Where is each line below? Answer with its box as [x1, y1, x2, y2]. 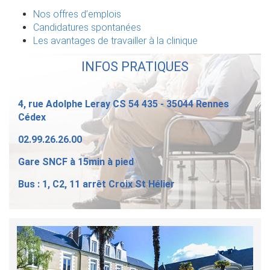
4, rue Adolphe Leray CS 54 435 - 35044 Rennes [18, 98, 229, 110]
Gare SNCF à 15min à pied [18, 156, 134, 168]
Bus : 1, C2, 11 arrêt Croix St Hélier [18, 178, 175, 190]
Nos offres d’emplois [33, 8, 121, 20]
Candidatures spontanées [33, 22, 141, 34]
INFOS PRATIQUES [81, 59, 189, 75]
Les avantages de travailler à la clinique [33, 35, 198, 47]
